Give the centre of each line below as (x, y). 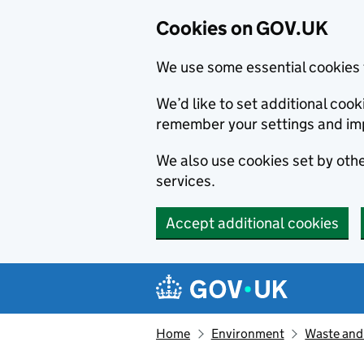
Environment (247, 334)
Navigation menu (236, 276)
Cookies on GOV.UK (242, 28)
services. (186, 181)
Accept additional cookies (252, 223)
